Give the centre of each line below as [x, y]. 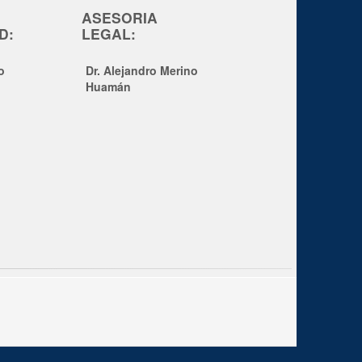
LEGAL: [109, 33]
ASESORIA [120, 17]
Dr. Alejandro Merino [142, 70]
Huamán [108, 86]
